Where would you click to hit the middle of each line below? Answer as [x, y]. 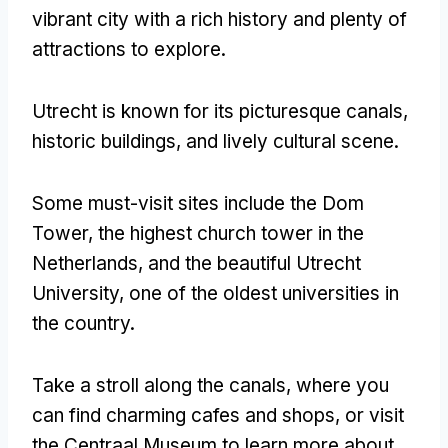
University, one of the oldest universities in [215, 293]
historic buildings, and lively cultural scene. [215, 141]
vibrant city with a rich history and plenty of [219, 19]
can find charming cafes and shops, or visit [218, 415]
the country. [83, 323]
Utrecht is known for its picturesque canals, [220, 111]
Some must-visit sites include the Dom [198, 203]
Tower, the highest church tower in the [198, 233]
